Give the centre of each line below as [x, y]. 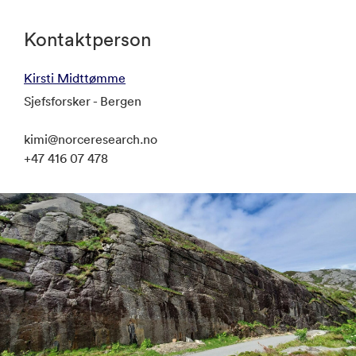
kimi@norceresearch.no [91, 139]
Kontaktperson [87, 39]
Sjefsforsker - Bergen [83, 101]
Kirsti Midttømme [75, 77]
